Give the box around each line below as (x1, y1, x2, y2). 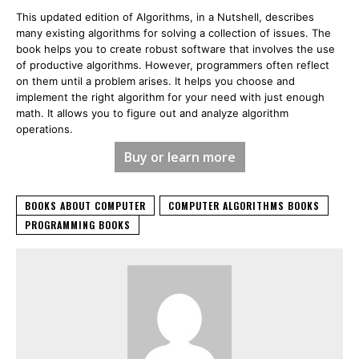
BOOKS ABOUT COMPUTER (25, 199, 146, 213)
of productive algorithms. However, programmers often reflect (16, 58, 329, 72)
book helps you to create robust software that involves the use (16, 42, 335, 56)
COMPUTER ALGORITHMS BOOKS (168, 199, 320, 213)
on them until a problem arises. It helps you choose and (16, 75, 295, 88)
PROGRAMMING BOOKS (25, 218, 131, 232)
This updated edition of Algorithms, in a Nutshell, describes (16, 10, 314, 24)
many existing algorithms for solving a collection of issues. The (16, 26, 331, 40)
